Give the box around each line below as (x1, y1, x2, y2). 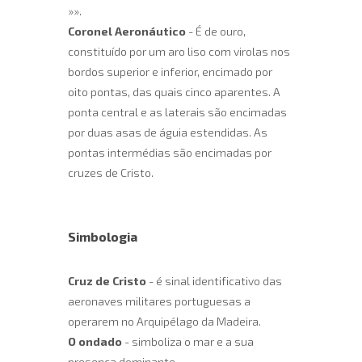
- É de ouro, (186, 24, 246, 39)
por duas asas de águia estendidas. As (68, 125, 267, 140)
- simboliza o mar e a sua (122, 335, 254, 349)
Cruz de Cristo (68, 274, 146, 288)
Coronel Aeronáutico (68, 24, 186, 39)
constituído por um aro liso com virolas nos (68, 44, 290, 59)
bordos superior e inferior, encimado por (68, 65, 272, 79)
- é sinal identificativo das (146, 274, 282, 288)
